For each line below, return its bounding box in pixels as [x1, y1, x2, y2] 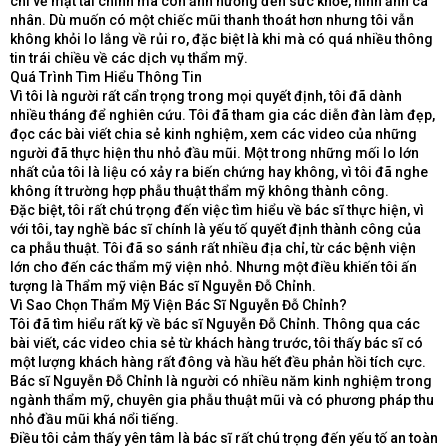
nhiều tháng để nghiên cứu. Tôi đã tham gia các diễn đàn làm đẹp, [10, 107, 435, 123]
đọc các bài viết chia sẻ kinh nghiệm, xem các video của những [10, 126, 417, 142]
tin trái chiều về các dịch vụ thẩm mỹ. [10, 50, 248, 66]
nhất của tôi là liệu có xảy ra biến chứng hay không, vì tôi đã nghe [10, 164, 428, 180]
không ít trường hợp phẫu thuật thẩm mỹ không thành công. [10, 183, 389, 199]
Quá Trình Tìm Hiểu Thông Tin [10, 69, 202, 85]
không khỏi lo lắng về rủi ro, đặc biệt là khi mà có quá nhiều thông [10, 31, 433, 47]
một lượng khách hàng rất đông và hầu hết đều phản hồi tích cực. [10, 354, 426, 370]
